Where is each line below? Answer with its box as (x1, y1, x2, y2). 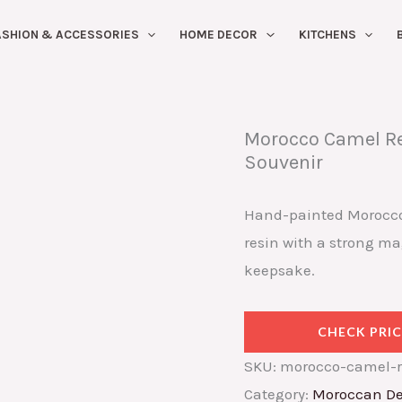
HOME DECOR (179, 27, 258, 41)
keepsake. (244, 260, 315, 279)
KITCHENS (298, 27, 356, 41)
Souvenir (244, 151, 323, 174)
